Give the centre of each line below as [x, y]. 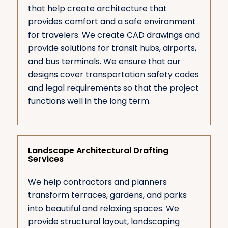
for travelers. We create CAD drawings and [114, 35]
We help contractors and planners [97, 182]
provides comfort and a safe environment [112, 21]
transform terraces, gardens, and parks [107, 195]
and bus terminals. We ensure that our [104, 61]
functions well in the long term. [89, 101]
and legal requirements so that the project [113, 88]
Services [46, 159]
